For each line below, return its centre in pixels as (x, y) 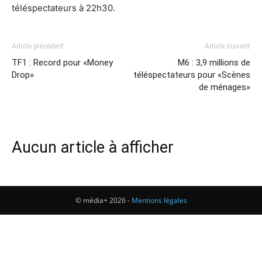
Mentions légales (159, 200)
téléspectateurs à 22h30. (63, 8)
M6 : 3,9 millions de (214, 63)
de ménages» (225, 87)
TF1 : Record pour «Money (62, 63)
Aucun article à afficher (93, 147)
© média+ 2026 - (103, 200)
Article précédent (38, 46)
